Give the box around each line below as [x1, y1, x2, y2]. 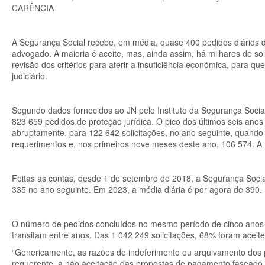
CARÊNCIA [12, 2, 54, 14]
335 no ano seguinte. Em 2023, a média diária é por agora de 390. [12, 183, 262, 195]
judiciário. [12, 70, 47, 82]
